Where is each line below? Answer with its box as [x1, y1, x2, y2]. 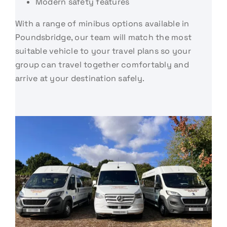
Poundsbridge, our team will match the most [15, 31, 192, 43]
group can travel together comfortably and [15, 59, 189, 70]
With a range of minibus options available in [15, 18, 190, 29]
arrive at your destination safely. [15, 72, 145, 84]
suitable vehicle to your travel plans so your [15, 45, 191, 56]
